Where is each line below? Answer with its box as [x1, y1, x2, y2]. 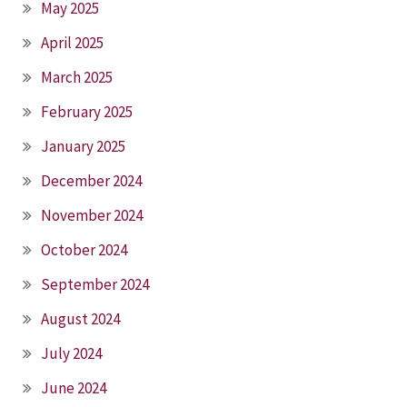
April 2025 [41, 32, 104, 53]
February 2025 [41, 101, 133, 122]
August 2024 [41, 308, 120, 329]
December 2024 [41, 170, 142, 191]
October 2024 [41, 239, 127, 260]
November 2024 [41, 204, 143, 225]
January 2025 [41, 135, 125, 156]
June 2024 [41, 377, 106, 398]
